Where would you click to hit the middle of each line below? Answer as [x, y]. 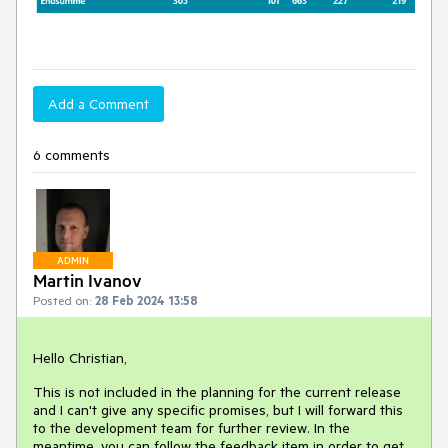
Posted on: [62, 299]
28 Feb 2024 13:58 [146, 299]
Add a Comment [98, 103]
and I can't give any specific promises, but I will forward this [218, 409]
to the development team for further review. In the [191, 427]
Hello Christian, [80, 357]
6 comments [71, 154]
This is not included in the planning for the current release [217, 391]
